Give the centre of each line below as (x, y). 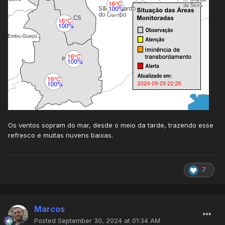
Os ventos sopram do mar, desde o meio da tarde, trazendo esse (111, 125)
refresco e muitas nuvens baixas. (61, 135)
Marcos (49, 209)
